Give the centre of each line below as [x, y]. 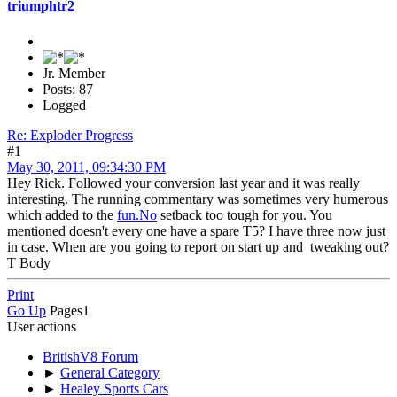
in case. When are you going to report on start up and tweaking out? [198, 246]
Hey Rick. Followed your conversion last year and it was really [183, 183]
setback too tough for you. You [245, 214]
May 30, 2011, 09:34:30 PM [86, 167]
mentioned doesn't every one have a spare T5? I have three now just [196, 230]
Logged [64, 105]
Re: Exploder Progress [70, 135]
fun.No [137, 214]
